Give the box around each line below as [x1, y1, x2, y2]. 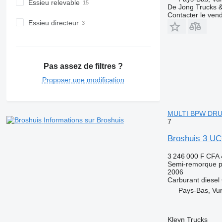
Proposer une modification [42, 76, 124, 84]
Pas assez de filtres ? [43, 62, 123, 71]
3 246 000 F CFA [167, 152, 219, 160]
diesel [201, 175, 220, 184]
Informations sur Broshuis [43, 116, 124, 124]
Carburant [167, 175, 199, 184]
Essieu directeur [28, 18, 79, 27]
